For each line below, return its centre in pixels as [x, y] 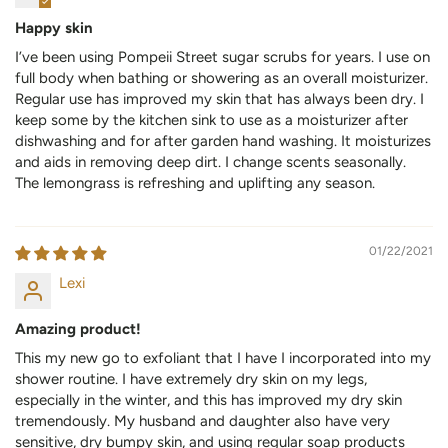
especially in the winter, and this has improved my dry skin [208, 400]
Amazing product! [78, 329]
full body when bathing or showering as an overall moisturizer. [221, 78]
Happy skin [54, 28]
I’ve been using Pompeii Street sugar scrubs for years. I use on [222, 57]
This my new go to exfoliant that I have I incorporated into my [223, 358]
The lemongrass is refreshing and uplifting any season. [195, 183]
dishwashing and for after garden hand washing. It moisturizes [223, 141]
